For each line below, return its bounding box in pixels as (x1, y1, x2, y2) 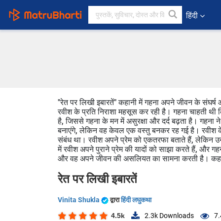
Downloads (158, 212, 194, 220)
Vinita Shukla (58, 196, 101, 204)
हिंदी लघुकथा (121, 196, 151, 204)
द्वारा (110, 196, 121, 204)
